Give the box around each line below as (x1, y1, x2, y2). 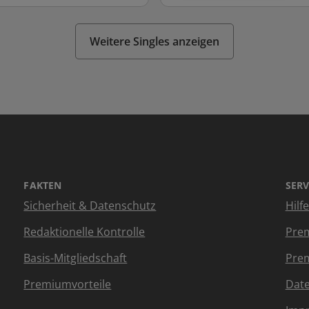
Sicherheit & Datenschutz (23, 198, 157, 213)
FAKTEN (23, 179, 62, 192)
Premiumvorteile (23, 277, 112, 292)
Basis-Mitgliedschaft (23, 250, 128, 266)
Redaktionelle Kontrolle (23, 224, 146, 239)
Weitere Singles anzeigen (90, 34, 219, 49)
